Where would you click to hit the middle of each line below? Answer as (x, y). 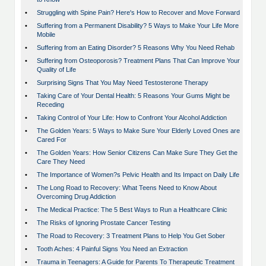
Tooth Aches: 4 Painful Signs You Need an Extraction (112, 249)
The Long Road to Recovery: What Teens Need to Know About (127, 188)
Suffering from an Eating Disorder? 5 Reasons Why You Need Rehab (136, 48)
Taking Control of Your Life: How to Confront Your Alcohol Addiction (132, 118)
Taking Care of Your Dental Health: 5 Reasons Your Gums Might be (133, 96)
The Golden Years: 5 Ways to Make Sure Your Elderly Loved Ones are (138, 131)
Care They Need (61, 162)
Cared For (52, 140)
